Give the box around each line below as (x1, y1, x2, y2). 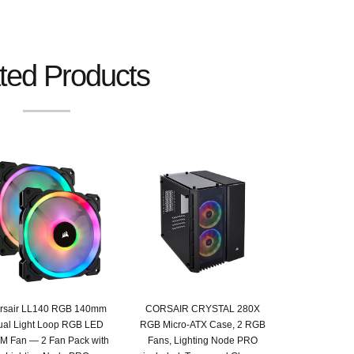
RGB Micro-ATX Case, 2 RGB (140, 318, 265, 330)
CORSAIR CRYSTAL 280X (145, 303, 260, 314)
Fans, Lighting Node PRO (148, 334, 258, 346)
